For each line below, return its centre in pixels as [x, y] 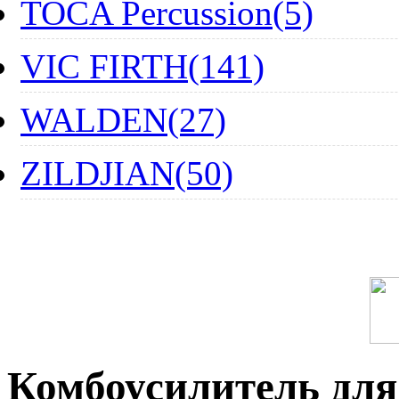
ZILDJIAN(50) [127, 173]
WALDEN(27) [123, 119]
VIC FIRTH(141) [142, 66]
